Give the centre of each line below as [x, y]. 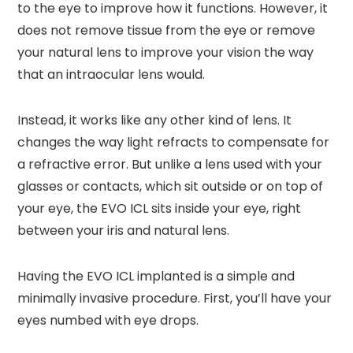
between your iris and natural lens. [124, 230]
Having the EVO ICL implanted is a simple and [156, 276]
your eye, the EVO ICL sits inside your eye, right [160, 208]
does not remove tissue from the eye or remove [167, 30]
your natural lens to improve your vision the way [166, 52]
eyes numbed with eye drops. [108, 320]
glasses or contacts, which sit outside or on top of [171, 186]
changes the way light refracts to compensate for [174, 142]
